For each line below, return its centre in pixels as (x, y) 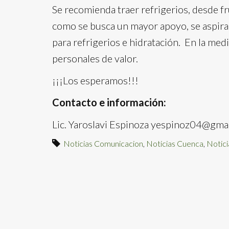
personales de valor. (95, 58)
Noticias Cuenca (175, 143)
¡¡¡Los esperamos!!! (95, 80)
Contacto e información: (109, 102)
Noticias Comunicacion (103, 143)
